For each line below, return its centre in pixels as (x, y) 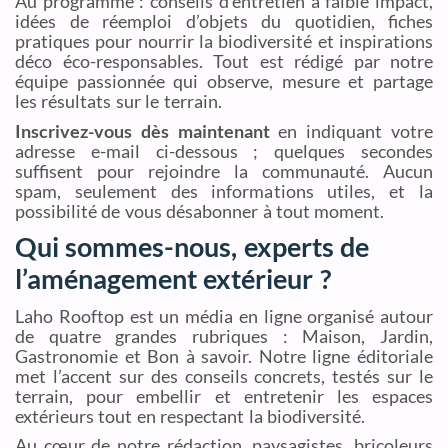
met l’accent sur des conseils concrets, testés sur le (224, 375)
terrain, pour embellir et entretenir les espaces (224, 395)
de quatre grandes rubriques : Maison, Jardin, (224, 335)
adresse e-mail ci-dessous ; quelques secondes (224, 150)
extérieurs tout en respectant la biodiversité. (190, 415)
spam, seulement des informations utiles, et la (224, 190)
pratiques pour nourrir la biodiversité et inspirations (224, 40)
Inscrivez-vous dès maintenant (142, 130)
